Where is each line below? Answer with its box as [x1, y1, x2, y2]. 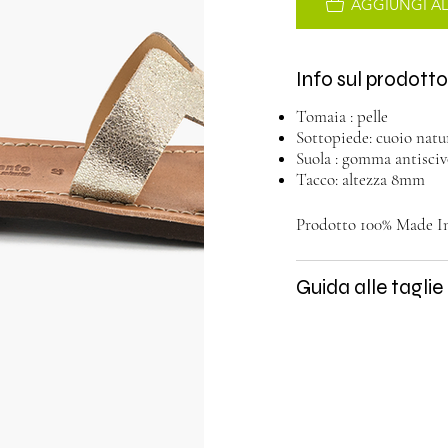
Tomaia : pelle [296, 105, 389, 127]
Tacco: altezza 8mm [296, 168, 426, 190]
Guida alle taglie [296, 274, 444, 300]
